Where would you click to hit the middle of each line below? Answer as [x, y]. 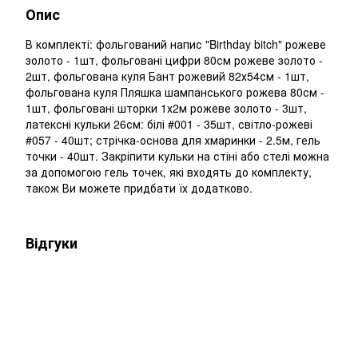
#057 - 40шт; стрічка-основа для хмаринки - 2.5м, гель [173, 140]
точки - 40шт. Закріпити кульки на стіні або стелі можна [177, 156]
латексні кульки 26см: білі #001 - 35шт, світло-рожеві [169, 124]
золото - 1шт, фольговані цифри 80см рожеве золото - [174, 60]
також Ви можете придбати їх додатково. [139, 188]
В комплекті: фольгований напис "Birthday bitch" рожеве [176, 44]
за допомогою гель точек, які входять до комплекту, [169, 172]
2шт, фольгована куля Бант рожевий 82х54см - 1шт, [167, 76]
